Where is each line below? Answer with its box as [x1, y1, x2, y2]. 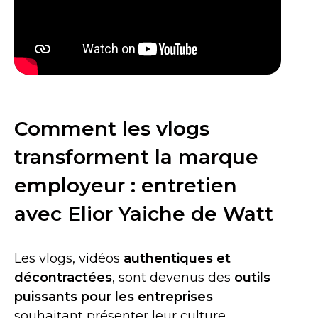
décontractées [14, 270, 112, 285]
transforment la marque [14, 145, 258, 169]
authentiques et [124, 251, 231, 266]
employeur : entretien [14, 173, 237, 197]
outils [231, 270, 270, 285]
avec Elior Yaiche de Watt [14, 202, 273, 226]
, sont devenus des [112, 270, 231, 285]
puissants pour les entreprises [14, 289, 213, 305]
